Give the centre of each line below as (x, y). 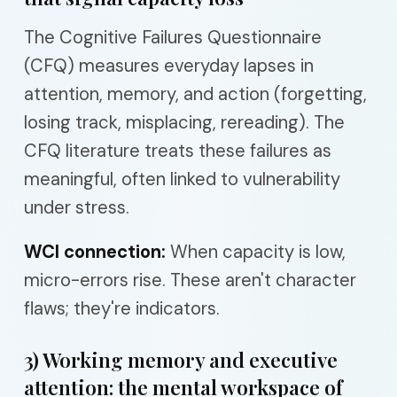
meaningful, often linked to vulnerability (182, 179)
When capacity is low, (256, 252)
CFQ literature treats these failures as (178, 151)
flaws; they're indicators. (122, 308)
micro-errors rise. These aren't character (190, 280)
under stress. (77, 207)
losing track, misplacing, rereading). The (184, 122)
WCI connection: (95, 252)
